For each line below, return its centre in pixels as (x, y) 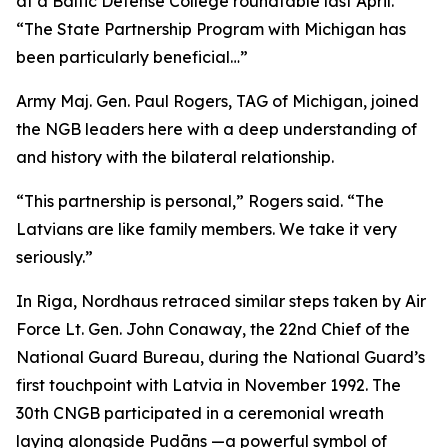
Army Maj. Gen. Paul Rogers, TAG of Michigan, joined (217, 101)
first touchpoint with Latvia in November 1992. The (208, 385)
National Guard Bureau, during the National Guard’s (220, 357)
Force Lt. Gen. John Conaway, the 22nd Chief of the (213, 329)
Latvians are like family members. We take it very (206, 229)
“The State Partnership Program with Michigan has (211, 29)
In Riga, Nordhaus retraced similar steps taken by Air (221, 301)
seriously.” (54, 257)
